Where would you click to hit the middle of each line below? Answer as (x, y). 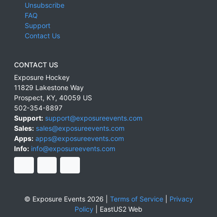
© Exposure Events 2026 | (67, 199)
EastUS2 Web (121, 209)
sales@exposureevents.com (80, 128)
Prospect (28, 98)
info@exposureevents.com (73, 149)
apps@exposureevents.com (80, 139)
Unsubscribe (44, 5)
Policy (84, 209)
